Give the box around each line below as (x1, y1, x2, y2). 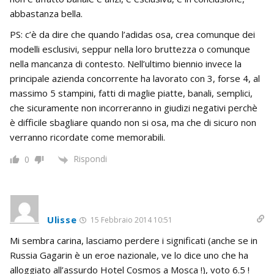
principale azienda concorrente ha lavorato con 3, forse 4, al (10, 72, 260, 85)
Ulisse (47, 213, 77, 226)
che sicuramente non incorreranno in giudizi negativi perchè (10, 102, 257, 114)
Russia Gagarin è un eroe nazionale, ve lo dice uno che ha (10, 248, 248, 261)
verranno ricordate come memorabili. (10, 131, 165, 144)
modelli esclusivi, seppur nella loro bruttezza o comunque (10, 43, 250, 56)
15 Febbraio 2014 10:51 (89, 214, 173, 225)
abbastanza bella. (10, 7, 83, 20)
